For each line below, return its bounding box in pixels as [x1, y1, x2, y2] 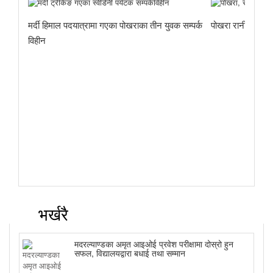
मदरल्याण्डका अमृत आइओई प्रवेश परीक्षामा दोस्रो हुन [74, 238, 233, 250]
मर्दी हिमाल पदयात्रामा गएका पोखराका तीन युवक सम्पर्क [28, 18, 202, 31]
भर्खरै [34, 202, 68, 226]
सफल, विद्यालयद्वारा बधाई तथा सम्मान [74, 247, 185, 260]
